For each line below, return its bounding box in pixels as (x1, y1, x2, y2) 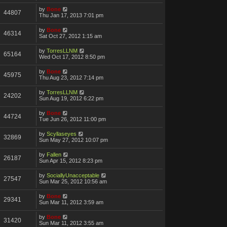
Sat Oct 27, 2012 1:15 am (39, 32, 102, 39)
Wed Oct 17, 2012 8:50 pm (39, 53, 105, 60)
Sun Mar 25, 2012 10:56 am (39, 178, 107, 184)
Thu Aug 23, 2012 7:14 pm (39, 74, 103, 81)
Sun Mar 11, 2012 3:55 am (39, 219, 103, 226)
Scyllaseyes (47, 130, 77, 137)
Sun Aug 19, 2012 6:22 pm (39, 95, 103, 101)
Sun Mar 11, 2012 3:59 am (39, 199, 103, 205)
